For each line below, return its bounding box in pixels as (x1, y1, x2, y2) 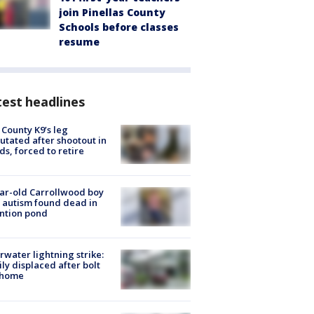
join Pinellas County (59, 5, 165, 19)
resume (59, 34, 100, 48)
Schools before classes (59, 20, 179, 34)
